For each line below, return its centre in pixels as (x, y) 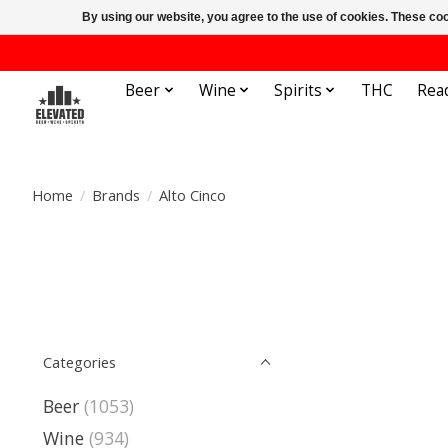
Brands (115, 194)
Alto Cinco (192, 194)
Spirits (298, 90)
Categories (79, 362)
